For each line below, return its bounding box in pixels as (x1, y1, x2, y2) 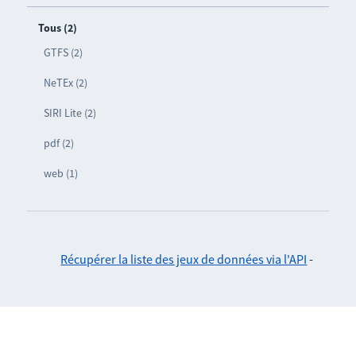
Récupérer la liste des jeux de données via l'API (60, 250, 308, 267)
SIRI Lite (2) (43, 105, 96, 120)
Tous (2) (37, 20, 77, 35)
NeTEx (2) (43, 75, 87, 90)
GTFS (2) (43, 44, 83, 60)
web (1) (43, 165, 78, 180)
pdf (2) (43, 135, 74, 150)
